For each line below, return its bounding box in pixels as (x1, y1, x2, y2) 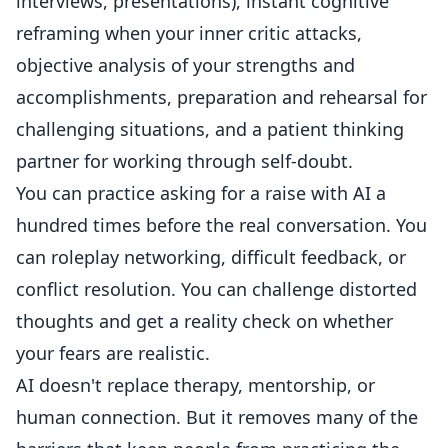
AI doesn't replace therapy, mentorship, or (16, 373, 375, 397)
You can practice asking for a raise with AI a (16, 181, 386, 205)
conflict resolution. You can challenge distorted (16, 277, 417, 301)
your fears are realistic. (16, 341, 210, 365)
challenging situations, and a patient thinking (16, 117, 404, 141)
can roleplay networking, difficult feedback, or (16, 245, 406, 269)
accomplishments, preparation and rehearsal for (16, 85, 427, 109)
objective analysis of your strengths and (16, 53, 355, 77)
